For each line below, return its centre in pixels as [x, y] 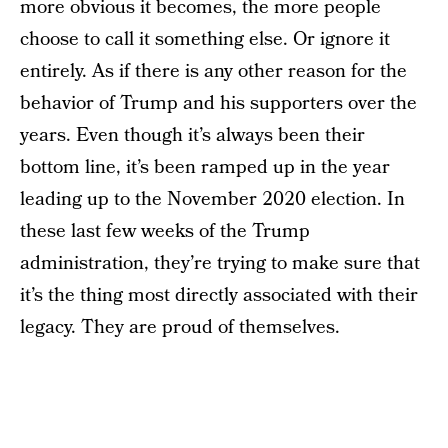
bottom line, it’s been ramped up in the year [205, 167]
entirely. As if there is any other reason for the [213, 71]
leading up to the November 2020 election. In [212, 199]
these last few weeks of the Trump [165, 231]
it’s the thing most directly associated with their [219, 295]
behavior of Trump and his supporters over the [218, 103]
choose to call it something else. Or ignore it [205, 39]
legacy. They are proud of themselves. [180, 327]
